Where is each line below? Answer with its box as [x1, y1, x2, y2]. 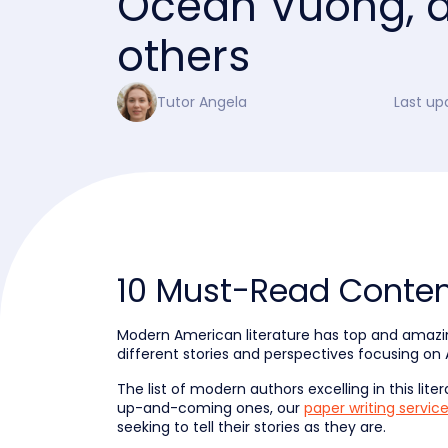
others [117, 27, 250, 86]
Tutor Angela [157, 91, 247, 112]
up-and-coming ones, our [117, 398, 304, 418]
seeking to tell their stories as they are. [117, 417, 386, 437]
